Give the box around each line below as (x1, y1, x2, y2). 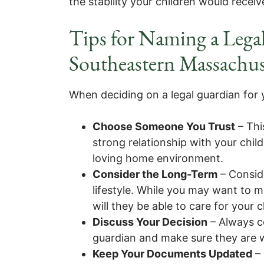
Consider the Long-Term (93, 168, 217, 180)
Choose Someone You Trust (93, 120, 235, 133)
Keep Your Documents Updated (93, 247, 252, 260)
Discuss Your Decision (93, 216, 207, 228)
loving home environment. (93, 152, 223, 164)
